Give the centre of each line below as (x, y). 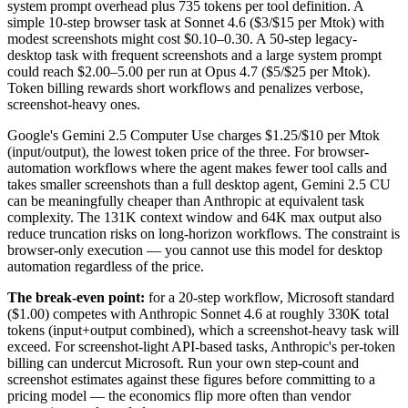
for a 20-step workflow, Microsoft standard (270, 297)
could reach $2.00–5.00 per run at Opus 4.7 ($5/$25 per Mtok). (189, 71)
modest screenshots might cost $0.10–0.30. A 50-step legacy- (182, 38)
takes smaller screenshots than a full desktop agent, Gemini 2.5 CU (199, 184)
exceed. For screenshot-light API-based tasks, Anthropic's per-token (201, 346)
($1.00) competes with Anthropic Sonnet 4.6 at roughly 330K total (198, 313)
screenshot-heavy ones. (74, 104)
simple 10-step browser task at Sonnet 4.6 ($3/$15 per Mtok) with (196, 22)
